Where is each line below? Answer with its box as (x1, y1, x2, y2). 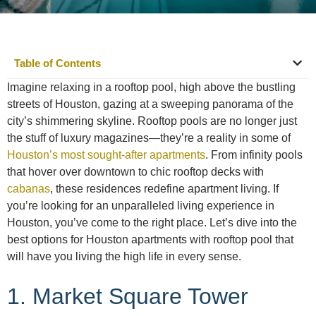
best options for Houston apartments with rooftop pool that (7, 233, 293, 245)
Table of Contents (14, 56, 101, 69)
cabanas (7, 182, 50, 195)
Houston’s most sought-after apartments (7, 148, 205, 161)
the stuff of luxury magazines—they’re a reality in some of (7, 131, 291, 144)
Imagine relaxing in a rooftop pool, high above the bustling (7, 80, 296, 93)
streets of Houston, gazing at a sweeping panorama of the (7, 97, 293, 110)
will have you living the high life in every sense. (7, 250, 241, 262)
